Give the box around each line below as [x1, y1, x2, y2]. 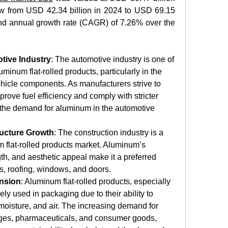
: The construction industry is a [54, 128, 163, 137]
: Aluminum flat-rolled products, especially [21, 177, 170, 186]
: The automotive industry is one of [51, 55, 174, 64]
